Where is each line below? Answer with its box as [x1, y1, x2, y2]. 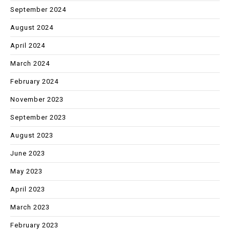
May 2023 [10, 167, 43, 175]
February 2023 [10, 221, 59, 229]
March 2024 [10, 59, 50, 67]
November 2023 [10, 95, 64, 103]
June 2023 [10, 149, 45, 157]
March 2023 [10, 203, 50, 211]
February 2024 [10, 77, 59, 85]
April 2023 [10, 185, 45, 193]
